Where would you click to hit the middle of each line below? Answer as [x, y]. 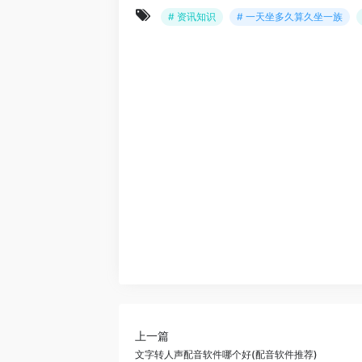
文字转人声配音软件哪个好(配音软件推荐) [226, 354]
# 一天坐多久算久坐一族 [290, 17]
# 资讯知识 [192, 17]
